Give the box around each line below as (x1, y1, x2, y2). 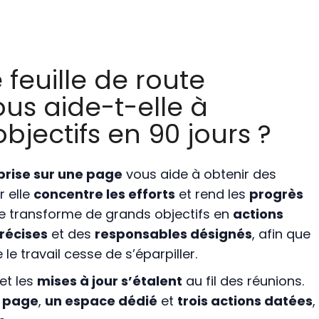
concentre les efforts (33, 185, 175, 204)
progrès (249, 185, 303, 204)
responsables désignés (94, 225, 252, 244)
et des (47, 225, 95, 244)
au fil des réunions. (182, 272, 304, 291)
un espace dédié (44, 292, 157, 310)
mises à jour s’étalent (36, 272, 182, 291)
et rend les (174, 185, 249, 204)
